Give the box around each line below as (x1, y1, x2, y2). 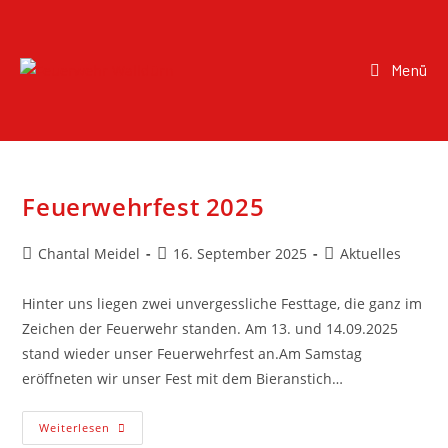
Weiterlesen (39, 420, 111, 435)
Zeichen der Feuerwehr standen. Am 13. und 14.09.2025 (22, 319, 399, 338)
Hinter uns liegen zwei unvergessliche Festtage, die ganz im (22, 294, 423, 313)
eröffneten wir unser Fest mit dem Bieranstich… (22, 369, 344, 388)
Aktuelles (340, 244, 402, 263)
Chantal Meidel (38, 244, 141, 263)
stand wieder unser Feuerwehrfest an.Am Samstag (22, 344, 363, 363)
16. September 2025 (173, 244, 308, 263)
